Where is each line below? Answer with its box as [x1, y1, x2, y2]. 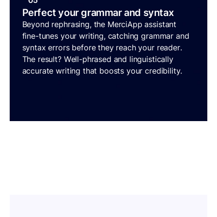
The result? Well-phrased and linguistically [22, 54, 173, 64]
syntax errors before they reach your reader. [22, 43, 182, 53]
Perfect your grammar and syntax [22, 7, 174, 19]
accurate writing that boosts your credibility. [22, 66, 183, 76]
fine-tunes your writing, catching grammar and [22, 31, 189, 41]
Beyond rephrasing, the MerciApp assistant [22, 19, 177, 30]
